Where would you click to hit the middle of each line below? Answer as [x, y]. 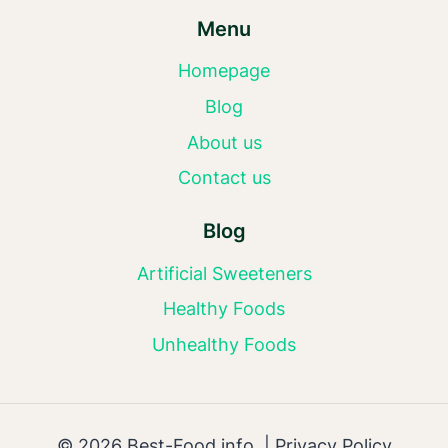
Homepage [224, 71]
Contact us [224, 178]
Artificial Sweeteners [224, 273]
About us [224, 142]
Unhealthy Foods [224, 344]
